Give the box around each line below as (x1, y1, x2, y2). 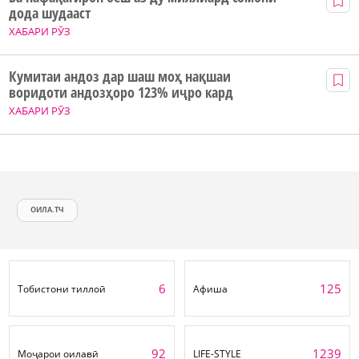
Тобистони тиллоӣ (18, 281, 106, 296)
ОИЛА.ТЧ (30, 204, 65, 216)
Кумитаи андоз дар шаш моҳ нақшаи (9, 66, 231, 86)
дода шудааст (9, 2, 91, 22)
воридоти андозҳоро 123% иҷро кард (9, 82, 233, 102)
